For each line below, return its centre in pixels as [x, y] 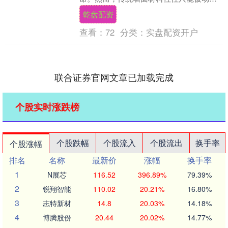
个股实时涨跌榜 [47, 107]
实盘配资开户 [172, 32]
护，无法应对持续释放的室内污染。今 [144, 10]
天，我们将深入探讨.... [118, 21]
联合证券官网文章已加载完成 [114, 77]
